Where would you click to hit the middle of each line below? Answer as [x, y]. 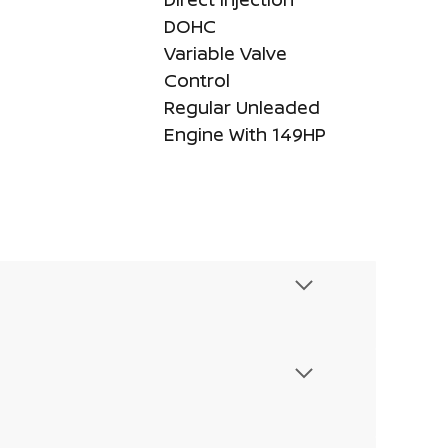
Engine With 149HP [245, 133]
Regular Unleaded [242, 106]
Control [197, 79]
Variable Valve [225, 52]
